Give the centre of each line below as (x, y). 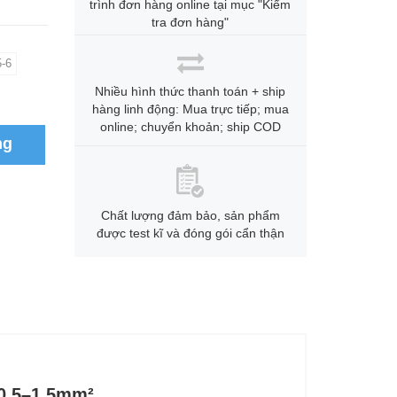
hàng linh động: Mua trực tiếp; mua (190, 109)
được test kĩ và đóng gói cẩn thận (190, 233)
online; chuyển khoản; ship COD (190, 127)
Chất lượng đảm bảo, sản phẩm (190, 215)
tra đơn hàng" (191, 22)
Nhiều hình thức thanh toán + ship (191, 91)
